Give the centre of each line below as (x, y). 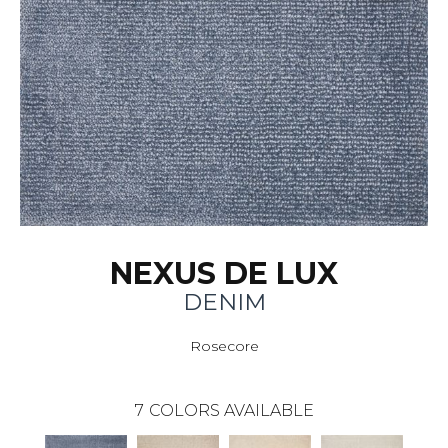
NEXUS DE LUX (224, 274)
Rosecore (224, 346)
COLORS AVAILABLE (231, 411)
